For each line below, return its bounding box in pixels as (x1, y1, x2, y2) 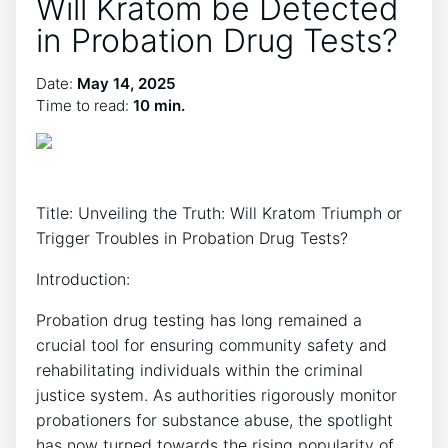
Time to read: (36, 96, 133, 115)
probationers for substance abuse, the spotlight (36, 410, 393, 430)
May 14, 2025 (77, 74, 176, 93)
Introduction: (36, 269, 130, 289)
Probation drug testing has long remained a (36, 310, 362, 330)
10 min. (133, 96, 185, 115)
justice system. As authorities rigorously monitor (36, 385, 397, 405)
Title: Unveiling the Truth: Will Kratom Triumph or (36, 203, 402, 223)
